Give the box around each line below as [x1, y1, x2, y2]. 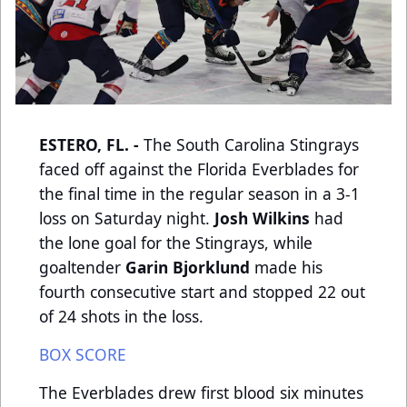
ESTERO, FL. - [39, 134, 144, 156]
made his [254, 256, 323, 279]
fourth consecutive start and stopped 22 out [39, 281, 365, 303]
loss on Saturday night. [39, 207, 214, 230]
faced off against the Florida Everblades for [39, 158, 359, 181]
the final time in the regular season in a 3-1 [39, 183, 360, 205]
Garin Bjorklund [125, 256, 254, 279]
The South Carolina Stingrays [144, 134, 359, 156]
